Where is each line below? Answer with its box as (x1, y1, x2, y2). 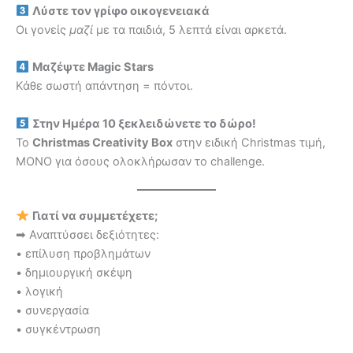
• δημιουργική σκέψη (16, 265, 132, 280)
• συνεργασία (16, 303, 89, 318)
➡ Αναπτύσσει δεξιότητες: (16, 227, 159, 242)
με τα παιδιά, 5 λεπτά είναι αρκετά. (96, 22, 287, 37)
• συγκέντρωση (16, 321, 101, 336)
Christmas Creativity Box (32, 135, 173, 150)
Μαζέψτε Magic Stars (32, 60, 154, 75)
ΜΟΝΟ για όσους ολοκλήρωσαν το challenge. (16, 154, 265, 169)
